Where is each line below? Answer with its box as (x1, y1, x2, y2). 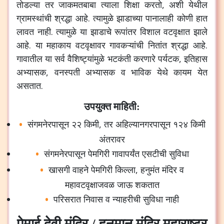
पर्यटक (157, 52, 179, 64)
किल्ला (115, 163, 135, 175)
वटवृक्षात (163, 25, 190, 37)
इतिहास (184, 52, 208, 64)
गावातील (16, 52, 42, 64)
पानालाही (145, 12, 174, 24)
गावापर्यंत (111, 147, 139, 159)
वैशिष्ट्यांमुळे (67, 52, 105, 64)
